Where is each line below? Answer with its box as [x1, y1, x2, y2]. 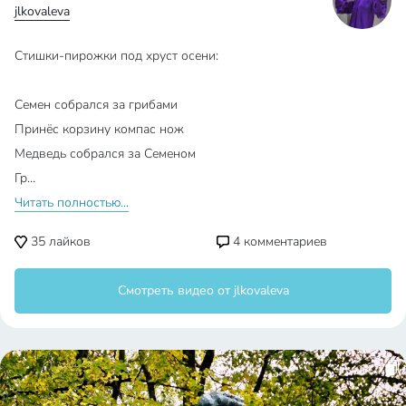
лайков [45, 232, 91, 250]
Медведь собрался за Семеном [14, 144, 196, 162]
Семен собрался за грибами [14, 95, 178, 113]
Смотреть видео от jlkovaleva [117, 281, 289, 299]
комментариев [240, 232, 327, 250]
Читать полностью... [14, 193, 129, 211]
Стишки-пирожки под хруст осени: [14, 46, 218, 64]
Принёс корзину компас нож [14, 120, 184, 138]
